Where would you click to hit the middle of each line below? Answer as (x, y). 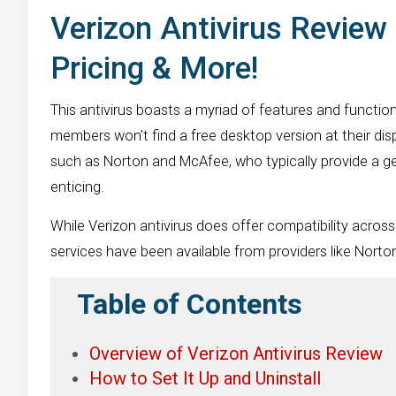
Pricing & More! (154, 68)
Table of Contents (190, 305)
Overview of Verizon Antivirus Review (236, 353)
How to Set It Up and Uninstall (205, 378)
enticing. (77, 187)
